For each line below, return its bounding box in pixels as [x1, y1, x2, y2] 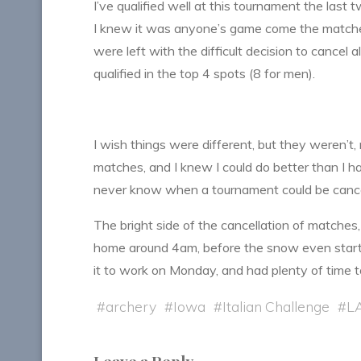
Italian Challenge [222, 297, 330, 316]
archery [106, 297, 156, 316]
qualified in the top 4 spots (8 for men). [93, 65, 315, 82]
